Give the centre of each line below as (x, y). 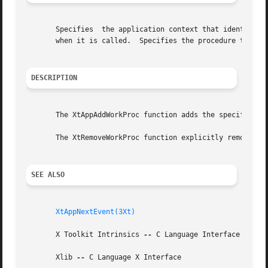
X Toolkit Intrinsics (85, 235)
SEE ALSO (48, 175)
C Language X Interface (133, 258)
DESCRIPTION (54, 78)
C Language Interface (196, 235)
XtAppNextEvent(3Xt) (96, 212)
